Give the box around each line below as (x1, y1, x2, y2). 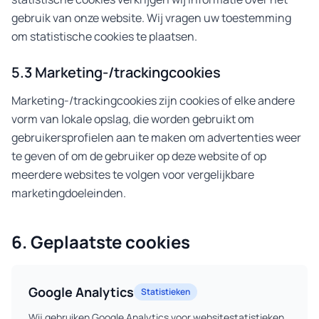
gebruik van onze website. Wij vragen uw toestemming (11, 10, 291, 26)
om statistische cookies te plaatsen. (11, 28, 197, 44)
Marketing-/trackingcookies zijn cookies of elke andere (11, 93, 295, 108)
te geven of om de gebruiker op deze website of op (11, 148, 266, 164)
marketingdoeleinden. (11, 185, 126, 201)
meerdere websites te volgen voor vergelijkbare (11, 167, 254, 182)
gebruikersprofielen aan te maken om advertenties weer (11, 130, 301, 145)
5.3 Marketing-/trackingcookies (11, 63, 221, 82)
